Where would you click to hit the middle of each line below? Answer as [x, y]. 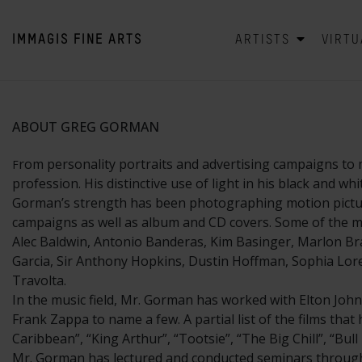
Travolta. [39, 281]
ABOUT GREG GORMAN [86, 127]
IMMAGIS [40, 40]
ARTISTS [265, 40]
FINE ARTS [108, 40]
